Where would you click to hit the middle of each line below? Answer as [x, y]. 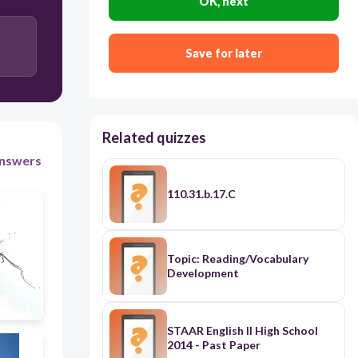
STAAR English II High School [242, 331]
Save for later [223, 54]
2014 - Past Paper [213, 345]
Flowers [171, 151]
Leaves [171, 93]
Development [203, 273]
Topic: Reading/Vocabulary [237, 259]
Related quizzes [154, 138]
